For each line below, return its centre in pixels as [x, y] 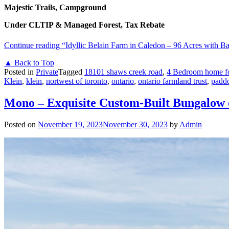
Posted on [21, 124]
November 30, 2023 [135, 124]
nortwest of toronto [77, 81]
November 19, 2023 [70, 124]
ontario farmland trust [173, 81]
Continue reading [33, 45]
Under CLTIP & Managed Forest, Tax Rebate [84, 25]
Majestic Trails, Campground [55, 7]
